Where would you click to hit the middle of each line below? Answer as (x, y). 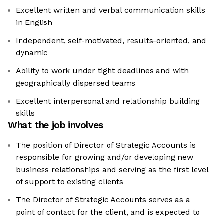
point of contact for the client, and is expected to (108, 212)
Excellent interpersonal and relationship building (108, 101)
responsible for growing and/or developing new (104, 157)
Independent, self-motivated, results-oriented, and (111, 41)
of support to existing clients (69, 182)
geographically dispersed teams (76, 83)
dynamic (32, 53)
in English (34, 22)
